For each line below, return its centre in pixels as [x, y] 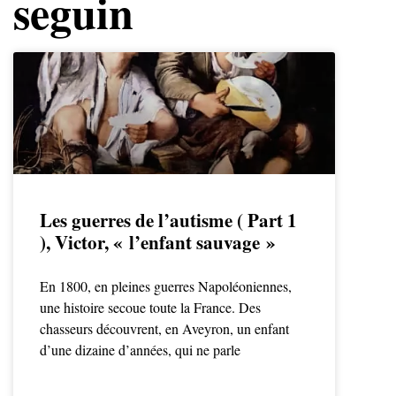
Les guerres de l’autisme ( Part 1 [168, 221]
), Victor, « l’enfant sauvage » [158, 243]
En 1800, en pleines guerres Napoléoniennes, [166, 286]
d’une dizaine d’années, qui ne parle [140, 350]
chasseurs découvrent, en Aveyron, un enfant [164, 329]
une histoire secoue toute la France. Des [150, 308]
